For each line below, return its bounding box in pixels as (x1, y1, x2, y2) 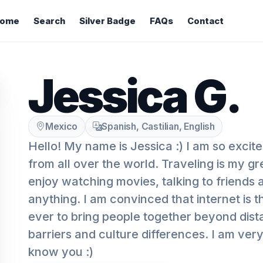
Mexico (45, 121, 77, 132)
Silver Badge (79, 16, 136, 26)
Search (33, 16, 65, 26)
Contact (187, 16, 224, 26)
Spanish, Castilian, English (102, 121, 215, 132)
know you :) (28, 245, 93, 259)
